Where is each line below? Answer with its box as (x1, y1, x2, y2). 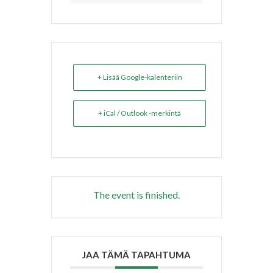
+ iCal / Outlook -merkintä (98, 108, 181, 118)
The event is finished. (93, 189, 180, 200)
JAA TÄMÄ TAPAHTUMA (82, 249, 191, 260)
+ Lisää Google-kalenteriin (97, 73, 182, 82)
